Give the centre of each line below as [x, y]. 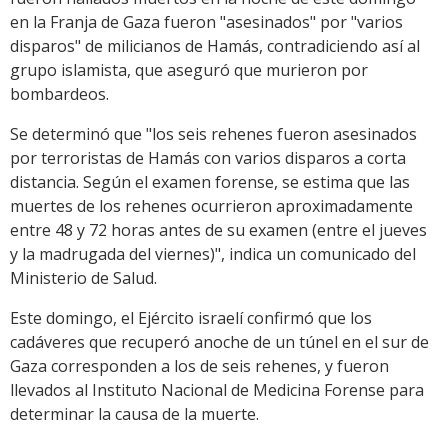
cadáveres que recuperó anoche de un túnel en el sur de [219, 342]
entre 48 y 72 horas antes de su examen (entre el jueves [218, 230]
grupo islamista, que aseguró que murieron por [189, 70]
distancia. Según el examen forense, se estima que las [210, 182]
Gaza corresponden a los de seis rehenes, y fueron [199, 366]
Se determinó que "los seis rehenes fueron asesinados [213, 134]
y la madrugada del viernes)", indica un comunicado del [213, 254]
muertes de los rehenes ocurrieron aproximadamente [211, 206]
